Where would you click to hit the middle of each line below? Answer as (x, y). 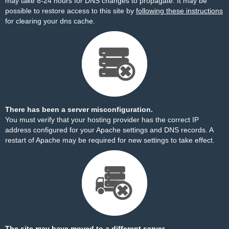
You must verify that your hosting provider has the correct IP (102, 120)
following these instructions (179, 11)
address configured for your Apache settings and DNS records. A (109, 130)
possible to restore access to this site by (71, 11)
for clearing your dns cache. (50, 21)
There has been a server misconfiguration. (79, 109)
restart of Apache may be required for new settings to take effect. (110, 140)
